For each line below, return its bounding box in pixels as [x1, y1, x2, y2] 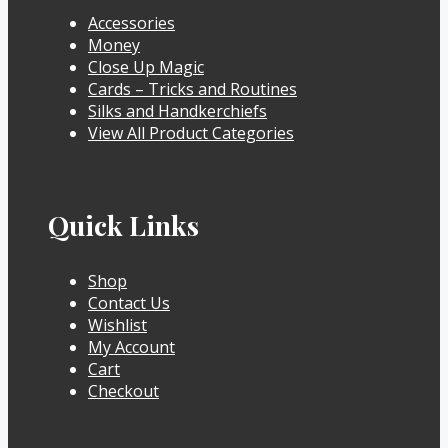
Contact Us [88, 291, 170, 314]
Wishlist [88, 313, 147, 336]
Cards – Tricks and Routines [88, 77, 297, 100]
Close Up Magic [88, 55, 204, 78]
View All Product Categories [88, 121, 294, 144]
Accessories [88, 11, 175, 34]
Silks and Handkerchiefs [88, 99, 267, 122]
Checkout [88, 379, 159, 402]
